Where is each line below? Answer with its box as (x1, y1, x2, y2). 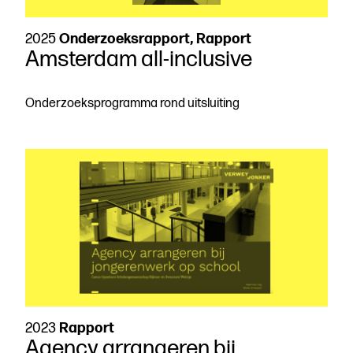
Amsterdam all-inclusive (25, 46, 252, 72)
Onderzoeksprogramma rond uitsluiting (25, 96, 240, 111)
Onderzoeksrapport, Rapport (59, 31, 251, 47)
